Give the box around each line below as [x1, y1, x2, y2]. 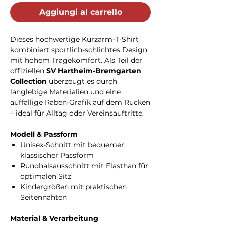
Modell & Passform [10, 129, 78, 139]
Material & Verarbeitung [10, 213, 98, 223]
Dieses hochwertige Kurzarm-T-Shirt [10, 34, 139, 44]
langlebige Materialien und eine [10, 87, 121, 96]
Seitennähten [20, 192, 67, 202]
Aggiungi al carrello [39, 7, 122, 17]
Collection [10, 76, 47, 86]
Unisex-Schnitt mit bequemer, [20, 140, 126, 149]
